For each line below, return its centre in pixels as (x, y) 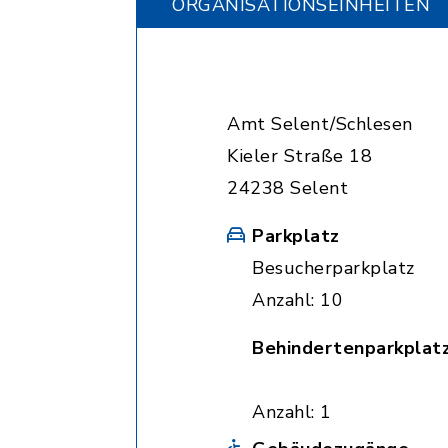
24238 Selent (287, 188)
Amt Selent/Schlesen (320, 124)
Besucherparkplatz (333, 268)
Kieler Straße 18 (299, 156)
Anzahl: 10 (297, 300)
